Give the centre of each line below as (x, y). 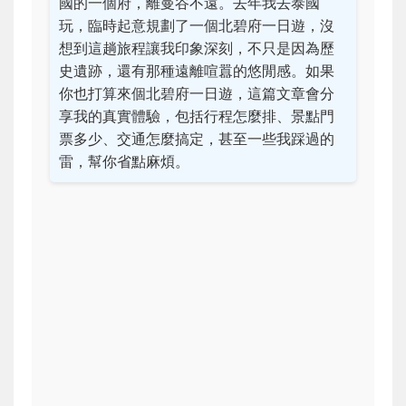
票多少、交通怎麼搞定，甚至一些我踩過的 (197, 139)
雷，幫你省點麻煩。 (124, 161)
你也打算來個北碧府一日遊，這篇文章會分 (197, 93)
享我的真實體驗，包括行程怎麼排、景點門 (197, 116)
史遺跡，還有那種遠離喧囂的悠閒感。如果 (197, 71)
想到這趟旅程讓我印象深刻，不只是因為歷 (197, 48)
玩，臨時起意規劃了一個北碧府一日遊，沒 (197, 25)
